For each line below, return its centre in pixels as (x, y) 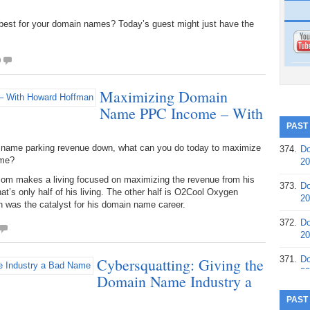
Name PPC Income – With (181, 113)
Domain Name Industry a (174, 281)
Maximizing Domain (164, 97)
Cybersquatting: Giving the (180, 265)
